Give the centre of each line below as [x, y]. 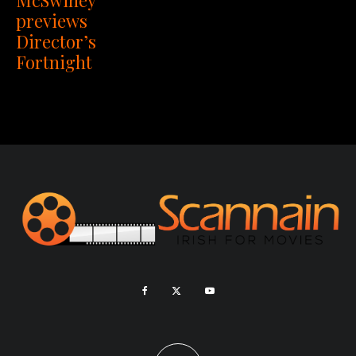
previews [52, 20]
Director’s [56, 41]
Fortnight [54, 62]
